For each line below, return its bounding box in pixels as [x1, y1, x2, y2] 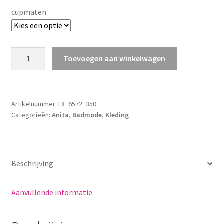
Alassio [10, 47, 35, 58]
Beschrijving [11, 158, 53, 169]
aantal [10, 72, 33, 83]
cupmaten [11, 6, 46, 17]
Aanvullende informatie [11, 187, 92, 198]
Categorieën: [11, 110, 52, 119]
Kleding [105, 110, 129, 119]
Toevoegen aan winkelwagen [63, 53, 166, 63]
